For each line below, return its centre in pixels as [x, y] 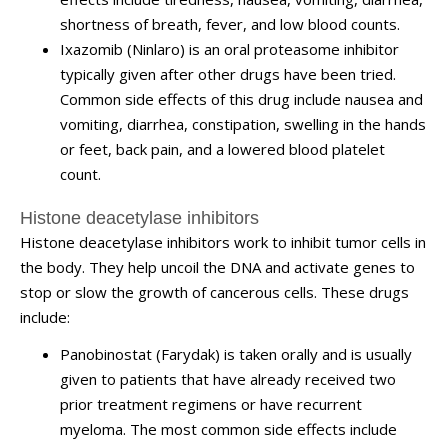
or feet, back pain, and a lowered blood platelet [222, 148]
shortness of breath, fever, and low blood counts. [230, 23]
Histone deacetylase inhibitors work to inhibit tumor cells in [223, 241]
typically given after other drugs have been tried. [228, 73]
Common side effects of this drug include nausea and [241, 98]
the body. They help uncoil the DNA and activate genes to [217, 266]
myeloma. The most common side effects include [228, 429]
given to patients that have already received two [228, 379]
